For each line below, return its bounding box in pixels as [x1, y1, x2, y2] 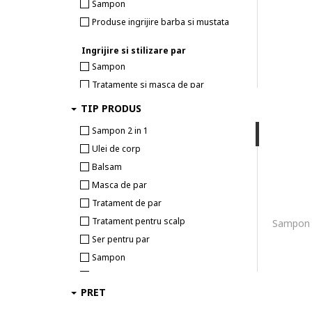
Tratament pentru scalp [92, 215, 185, 227]
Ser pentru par [92, 233, 150, 245]
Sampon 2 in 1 [92, 125, 148, 136]
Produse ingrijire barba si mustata [92, 16, 229, 28]
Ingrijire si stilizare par [81, 45, 186, 56]
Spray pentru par [92, 270, 159, 281]
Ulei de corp [92, 143, 141, 155]
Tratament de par [92, 197, 162, 209]
